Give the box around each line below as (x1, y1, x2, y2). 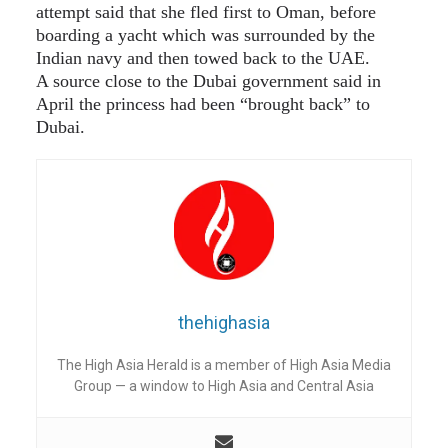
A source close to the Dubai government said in (36, 70, 381, 91)
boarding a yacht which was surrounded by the (36, 24, 375, 45)
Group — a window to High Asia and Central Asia (74, 377, 374, 394)
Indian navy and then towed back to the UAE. (36, 47, 370, 68)
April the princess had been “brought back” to (36, 93, 370, 114)
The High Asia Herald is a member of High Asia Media (57, 356, 391, 373)
